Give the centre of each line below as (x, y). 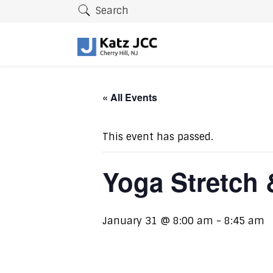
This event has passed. (158, 137)
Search (112, 11)
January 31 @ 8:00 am (158, 221)
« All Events (130, 97)
